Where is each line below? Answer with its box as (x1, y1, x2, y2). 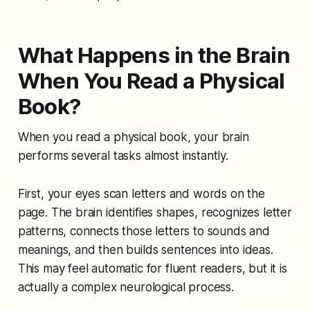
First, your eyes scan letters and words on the (17, 186, 265, 201)
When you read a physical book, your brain (17, 129, 249, 144)
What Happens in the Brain (17, 42, 291, 69)
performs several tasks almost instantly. (17, 148, 228, 163)
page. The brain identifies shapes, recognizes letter (17, 205, 292, 219)
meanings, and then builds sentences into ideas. (17, 242, 273, 257)
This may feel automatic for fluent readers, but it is (17, 261, 287, 275)
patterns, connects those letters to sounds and (17, 224, 270, 238)
